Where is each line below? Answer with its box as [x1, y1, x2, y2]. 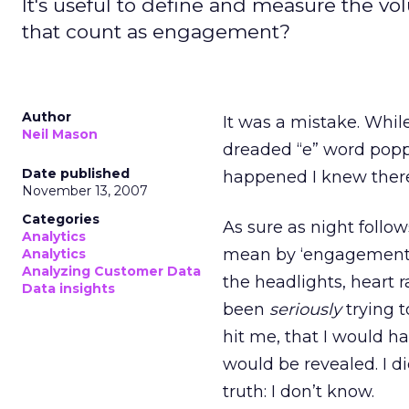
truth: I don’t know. [223, 382, 374, 402]
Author [22, 109, 71, 125]
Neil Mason [22, 126, 98, 142]
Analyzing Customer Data [22, 263, 201, 279]
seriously [269, 299, 341, 320]
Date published [22, 165, 130, 182]
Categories [22, 211, 100, 227]
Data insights [22, 280, 115, 297]
